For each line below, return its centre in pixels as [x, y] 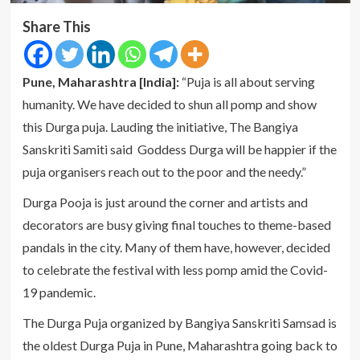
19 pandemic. [59, 292]
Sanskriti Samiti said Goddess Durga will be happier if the [179, 149]
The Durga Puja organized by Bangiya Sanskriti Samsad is [179, 323]
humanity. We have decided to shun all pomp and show [169, 104]
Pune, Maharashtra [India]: [100, 82]
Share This [56, 27]
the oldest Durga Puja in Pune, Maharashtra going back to [180, 346]
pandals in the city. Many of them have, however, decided [176, 247]
